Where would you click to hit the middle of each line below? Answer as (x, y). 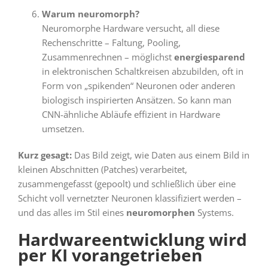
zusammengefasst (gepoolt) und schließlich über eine (127, 184)
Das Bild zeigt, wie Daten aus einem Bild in (160, 155)
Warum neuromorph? (90, 14)
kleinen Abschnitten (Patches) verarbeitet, (102, 170)
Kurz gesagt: (45, 155)
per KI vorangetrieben (110, 255)
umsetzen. (63, 129)
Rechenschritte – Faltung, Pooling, (111, 43)
